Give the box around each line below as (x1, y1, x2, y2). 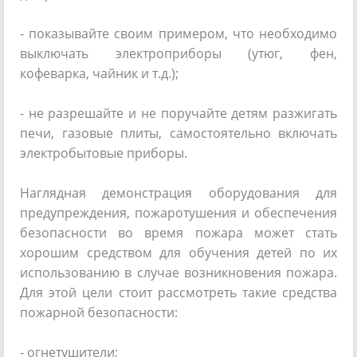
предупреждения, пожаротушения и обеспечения (20, 204, 337, 222)
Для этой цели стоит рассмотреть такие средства (20, 284, 337, 301)
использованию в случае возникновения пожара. (20, 264, 337, 281)
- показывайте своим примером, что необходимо (20, 25, 337, 42)
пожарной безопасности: (20, 304, 178, 321)
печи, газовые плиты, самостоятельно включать (20, 124, 337, 142)
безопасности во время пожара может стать (20, 224, 337, 241)
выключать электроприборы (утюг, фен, (20, 45, 337, 62)
